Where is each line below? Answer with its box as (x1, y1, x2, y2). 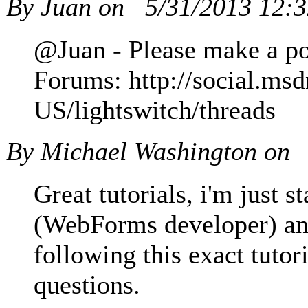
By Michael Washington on (6, 137, 297, 166)
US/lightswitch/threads (34, 96, 276, 125)
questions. (34, 270, 140, 300)
